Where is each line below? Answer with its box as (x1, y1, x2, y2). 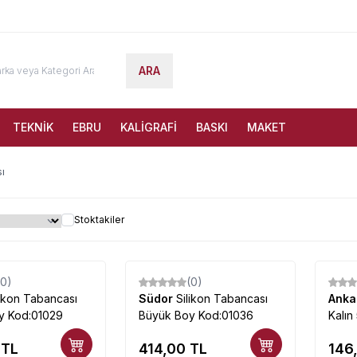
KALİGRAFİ (120, 120, 177, 134)
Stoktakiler (74, 213, 124, 226)
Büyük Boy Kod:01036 (138, 308, 253, 322)
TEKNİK (13, 120, 53, 134)
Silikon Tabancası (175, 292, 268, 305)
